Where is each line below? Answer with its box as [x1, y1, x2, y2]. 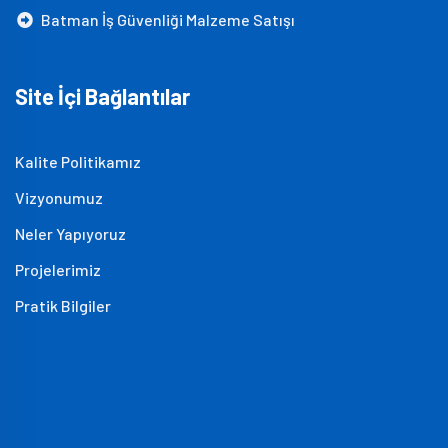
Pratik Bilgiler [15, 296, 111, 315]
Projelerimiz [15, 260, 101, 279]
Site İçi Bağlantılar [15, 83, 190, 109]
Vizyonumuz [15, 188, 103, 207]
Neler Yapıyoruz [15, 224, 126, 243]
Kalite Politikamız [15, 152, 141, 171]
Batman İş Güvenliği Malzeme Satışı [35, 10, 295, 29]
